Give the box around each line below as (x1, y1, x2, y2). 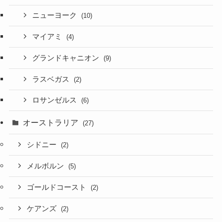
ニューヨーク (32, 11, 79, 20)
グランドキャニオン (32, 54, 102, 62)
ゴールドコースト (27, 183, 89, 191)
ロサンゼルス (32, 96, 79, 105)
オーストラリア (23, 118, 81, 127)
